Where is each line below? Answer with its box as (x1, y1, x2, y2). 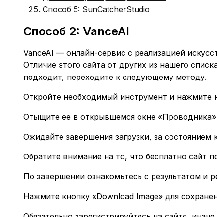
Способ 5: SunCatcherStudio (43, 4, 150, 14)
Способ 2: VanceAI (23, 24, 129, 38)
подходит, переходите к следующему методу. (23, 72, 207, 82)
